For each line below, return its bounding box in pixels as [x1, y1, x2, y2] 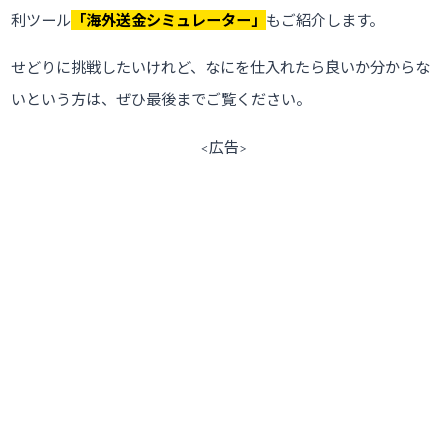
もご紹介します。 [266, 10, 385, 31]
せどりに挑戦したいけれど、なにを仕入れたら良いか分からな [11, 57, 431, 78]
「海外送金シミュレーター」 [71, 10, 267, 31]
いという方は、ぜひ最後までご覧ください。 [11, 89, 312, 110]
